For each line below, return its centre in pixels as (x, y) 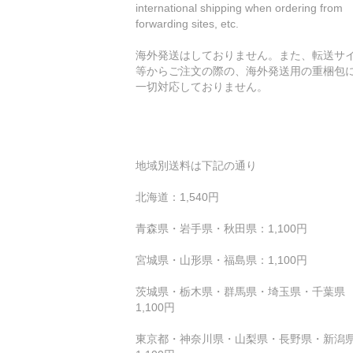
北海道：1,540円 (177, 197)
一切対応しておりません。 (202, 86)
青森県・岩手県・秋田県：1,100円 (221, 228)
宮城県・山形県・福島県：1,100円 (221, 260)
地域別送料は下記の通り (196, 165)
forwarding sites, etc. (187, 23)
